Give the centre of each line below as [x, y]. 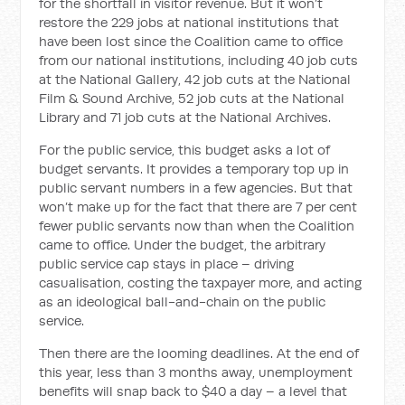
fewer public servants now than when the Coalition [197, 226]
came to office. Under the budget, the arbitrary [183, 245]
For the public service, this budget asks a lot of [185, 150]
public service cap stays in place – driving [167, 264]
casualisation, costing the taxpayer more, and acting [201, 283]
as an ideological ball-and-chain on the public [183, 301]
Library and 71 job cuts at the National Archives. [185, 117]
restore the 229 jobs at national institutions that [189, 22]
